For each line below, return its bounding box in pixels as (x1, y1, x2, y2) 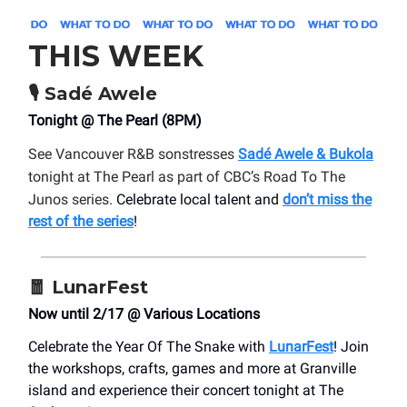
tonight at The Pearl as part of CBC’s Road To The (28, 168, 345, 186)
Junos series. (28, 191, 116, 209)
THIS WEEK (28, 38, 203, 74)
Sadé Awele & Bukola (238, 145, 373, 164)
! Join (333, 338, 369, 356)
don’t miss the (283, 191, 372, 209)
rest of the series (28, 213, 134, 231)
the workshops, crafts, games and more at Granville (28, 360, 356, 378)
